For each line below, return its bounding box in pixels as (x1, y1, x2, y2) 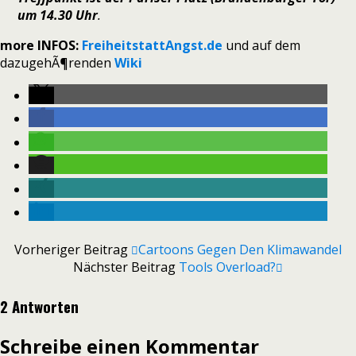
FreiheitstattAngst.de (82, 37, 222, 54)
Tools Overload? (179, 258, 276, 277)
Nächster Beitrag (73, 258, 179, 277)
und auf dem (222, 37, 300, 54)
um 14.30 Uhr (17, 6, 99, 24)
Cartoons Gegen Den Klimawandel (138, 241, 342, 259)
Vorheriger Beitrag (14, 241, 131, 259)
